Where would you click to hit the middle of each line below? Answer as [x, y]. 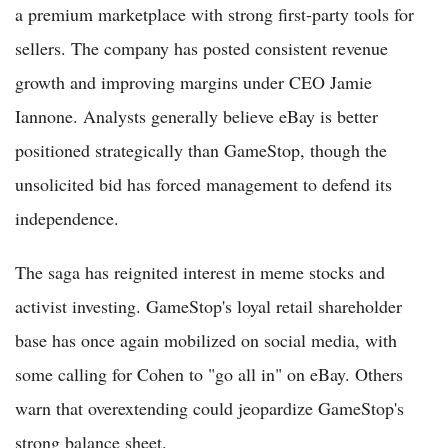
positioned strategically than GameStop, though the [201, 150]
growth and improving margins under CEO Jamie [193, 82]
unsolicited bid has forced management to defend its [203, 184]
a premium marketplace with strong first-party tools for [214, 14]
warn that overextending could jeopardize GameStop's [209, 408]
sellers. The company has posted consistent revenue [201, 48]
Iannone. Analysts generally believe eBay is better [196, 116]
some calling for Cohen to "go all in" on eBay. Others [209, 374]
